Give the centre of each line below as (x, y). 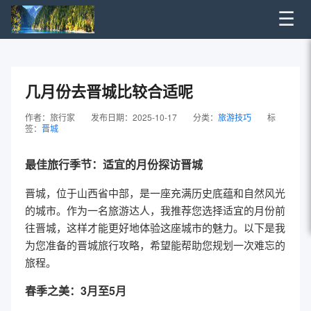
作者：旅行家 (50, 117)
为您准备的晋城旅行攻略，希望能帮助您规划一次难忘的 (155, 245)
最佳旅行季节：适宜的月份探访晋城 (114, 164)
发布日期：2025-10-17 (134, 117)
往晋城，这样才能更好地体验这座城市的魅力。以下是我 (155, 227)
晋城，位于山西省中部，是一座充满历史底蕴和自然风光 (155, 193)
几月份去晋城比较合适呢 (109, 91)
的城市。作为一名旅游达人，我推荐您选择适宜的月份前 (155, 210)
